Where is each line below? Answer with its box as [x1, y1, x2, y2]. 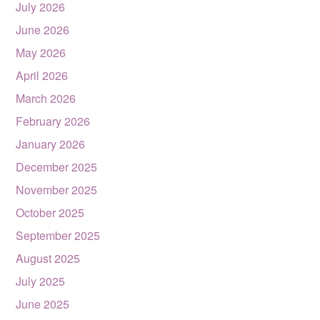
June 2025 [16, 296, 70, 312]
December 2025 [16, 159, 98, 175]
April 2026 [16, 67, 69, 84]
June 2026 [16, 21, 70, 38]
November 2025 [16, 181, 98, 198]
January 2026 [16, 136, 86, 152]
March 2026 [16, 90, 76, 106]
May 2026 [16, 44, 66, 61]
